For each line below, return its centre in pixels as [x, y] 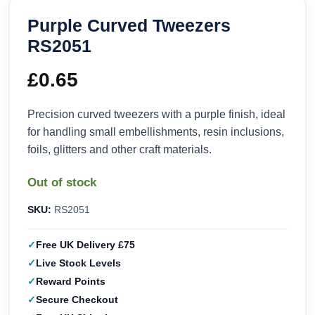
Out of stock [62, 183]
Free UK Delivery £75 [85, 245]
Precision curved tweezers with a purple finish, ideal [156, 115]
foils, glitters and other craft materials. [120, 150]
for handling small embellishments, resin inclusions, [156, 132]
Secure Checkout [77, 300]
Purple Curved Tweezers [129, 26]
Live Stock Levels [78, 263]
